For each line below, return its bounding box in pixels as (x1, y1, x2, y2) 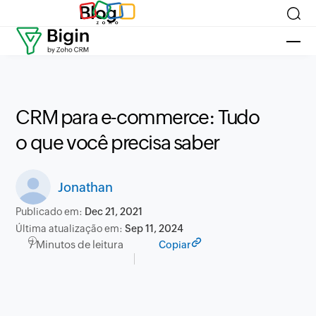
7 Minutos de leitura (28, 238, 124, 250)
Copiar (159, 239, 191, 250)
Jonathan (58, 179, 113, 195)
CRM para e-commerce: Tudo (16, 106, 260, 128)
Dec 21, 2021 (85, 206, 143, 217)
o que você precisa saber (16, 131, 219, 154)
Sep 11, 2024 (125, 223, 184, 234)
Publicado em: (16, 206, 85, 217)
